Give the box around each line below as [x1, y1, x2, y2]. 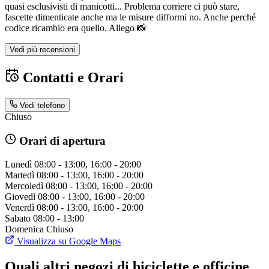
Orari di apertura [16, 134, 106, 148]
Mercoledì [5, 180, 43, 191]
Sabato [5, 213, 31, 223]
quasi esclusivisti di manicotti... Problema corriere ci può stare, [5, 1, 240, 12]
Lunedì [5, 159, 32, 169]
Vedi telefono [20, 100, 65, 110]
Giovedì [5, 191, 35, 202]
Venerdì [5, 202, 34, 213]
